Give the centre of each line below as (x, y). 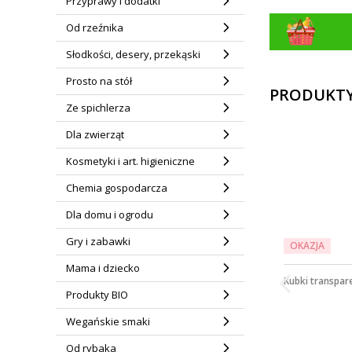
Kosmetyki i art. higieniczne (130, 161)
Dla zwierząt (95, 134)
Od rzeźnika (94, 27)
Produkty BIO (97, 295)
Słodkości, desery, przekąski (133, 54)
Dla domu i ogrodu (109, 214)
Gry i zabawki (98, 241)
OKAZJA (307, 245)
